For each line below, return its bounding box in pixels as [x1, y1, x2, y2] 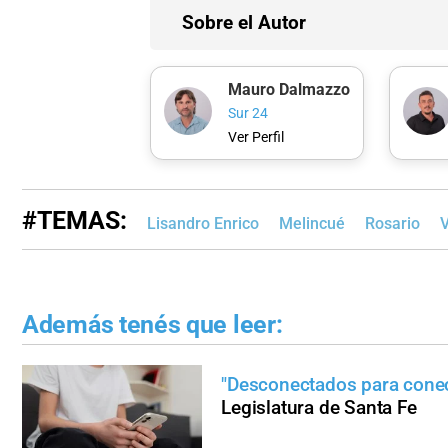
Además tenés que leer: [22, 309, 283, 339]
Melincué [279, 213, 345, 233]
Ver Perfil [227, 128, 284, 146]
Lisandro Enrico [147, 213, 259, 233]
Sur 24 [227, 105, 268, 123]
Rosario [365, 213, 420, 233]
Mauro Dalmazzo [227, 79, 350, 99]
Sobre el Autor [182, 11, 306, 35]
